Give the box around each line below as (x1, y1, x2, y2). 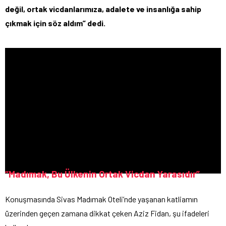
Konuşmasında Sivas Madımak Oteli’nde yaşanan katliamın (5, 194, 198, 204)
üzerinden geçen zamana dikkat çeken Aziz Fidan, (5, 208, 171, 218)
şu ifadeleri (171, 208, 209, 218)
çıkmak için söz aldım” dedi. (5, 18, 105, 28)
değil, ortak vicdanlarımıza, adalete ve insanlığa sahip (5, 4, 201, 14)
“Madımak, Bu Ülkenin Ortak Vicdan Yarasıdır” (5, 168, 200, 180)
